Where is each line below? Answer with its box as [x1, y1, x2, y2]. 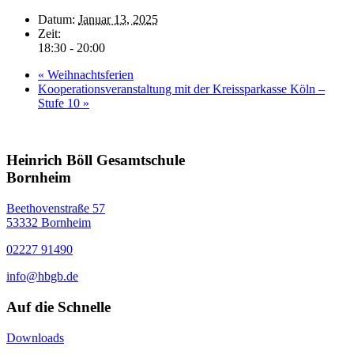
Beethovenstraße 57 [6, 201, 105, 216]
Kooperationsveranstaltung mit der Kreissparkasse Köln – [38, 81, 325, 96]
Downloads [6, 330, 64, 345]
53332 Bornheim [6, 216, 91, 230]
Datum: [38, 12, 75, 26]
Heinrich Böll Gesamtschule [6, 152, 185, 169]
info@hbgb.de [6, 269, 78, 284]
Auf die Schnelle [6, 298, 111, 315]
